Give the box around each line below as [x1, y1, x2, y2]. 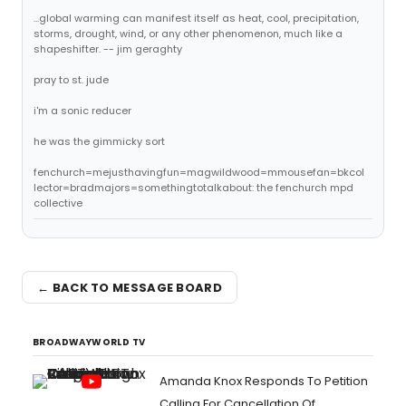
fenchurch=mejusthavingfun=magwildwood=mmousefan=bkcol [34, 165, 364, 179]
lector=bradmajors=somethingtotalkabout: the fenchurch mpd [34, 180, 353, 195]
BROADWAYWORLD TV [33, 335, 146, 349]
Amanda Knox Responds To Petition [159, 372, 368, 390]
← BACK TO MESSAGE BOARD [37, 278, 222, 296]
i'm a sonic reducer [34, 103, 131, 118]
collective [34, 196, 82, 210]
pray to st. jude [34, 72, 109, 87]
